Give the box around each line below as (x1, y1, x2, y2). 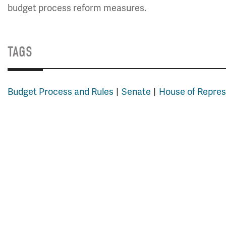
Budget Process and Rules (8, 86, 114, 97)
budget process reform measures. (8, 3, 146, 14)
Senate (122, 86, 151, 97)
